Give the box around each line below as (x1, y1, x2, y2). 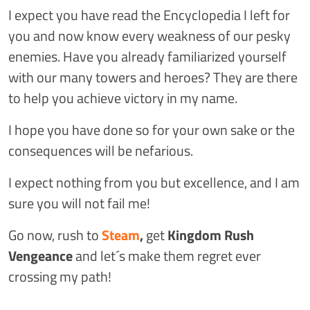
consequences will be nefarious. (8, 140, 193, 161)
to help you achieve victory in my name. (8, 87, 237, 109)
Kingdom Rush (165, 224, 254, 246)
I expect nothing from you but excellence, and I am (8, 172, 300, 193)
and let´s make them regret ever (75, 245, 261, 266)
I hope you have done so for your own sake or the (8, 119, 295, 140)
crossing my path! (8, 266, 111, 287)
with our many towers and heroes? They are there (8, 66, 298, 88)
